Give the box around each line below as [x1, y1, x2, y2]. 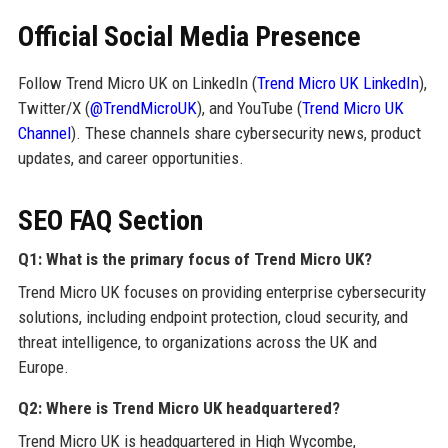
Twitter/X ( [17, 97, 90, 118]
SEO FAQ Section [17, 203, 203, 237]
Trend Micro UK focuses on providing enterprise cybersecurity [17, 281, 426, 302]
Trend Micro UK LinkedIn [256, 72, 419, 93]
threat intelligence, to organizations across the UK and [17, 331, 377, 352]
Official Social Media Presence [17, 19, 361, 53]
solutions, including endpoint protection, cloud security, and [17, 306, 408, 327]
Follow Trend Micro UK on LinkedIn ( [17, 72, 257, 93]
